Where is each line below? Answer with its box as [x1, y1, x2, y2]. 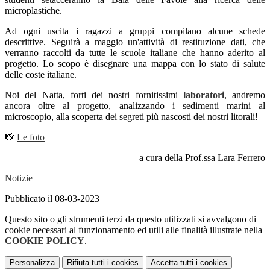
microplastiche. [5, 5, 64, 16]
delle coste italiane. [5, 69, 77, 80]
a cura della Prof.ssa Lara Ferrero [139, 152, 265, 163]
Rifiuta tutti [67, 258, 105, 268]
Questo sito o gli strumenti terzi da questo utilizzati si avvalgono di [5, 214, 256, 225]
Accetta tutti [151, 258, 193, 268]
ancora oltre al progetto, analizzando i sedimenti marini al [5, 101, 265, 111]
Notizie [5, 173, 33, 184]
